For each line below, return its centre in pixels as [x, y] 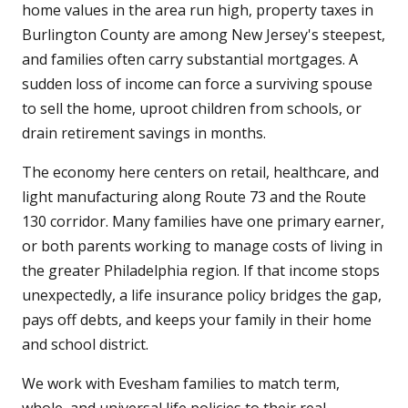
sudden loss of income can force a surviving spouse [197, 84]
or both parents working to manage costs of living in [202, 246]
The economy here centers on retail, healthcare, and [200, 173]
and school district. [85, 345]
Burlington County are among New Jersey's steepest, [204, 35]
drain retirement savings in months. [144, 133]
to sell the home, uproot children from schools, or [192, 109]
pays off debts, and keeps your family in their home [197, 320]
